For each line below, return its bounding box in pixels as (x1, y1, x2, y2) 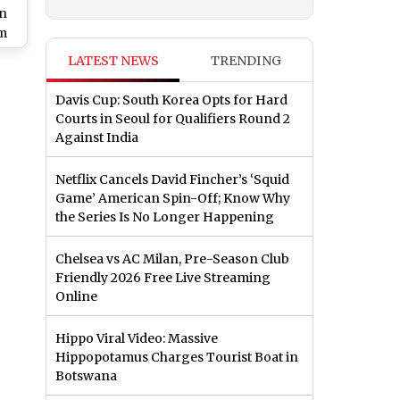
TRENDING (211, 53, 281, 70)
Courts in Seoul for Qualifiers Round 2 (55, 111, 290, 128)
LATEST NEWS (67, 53, 159, 70)
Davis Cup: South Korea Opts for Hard (55, 92, 287, 109)
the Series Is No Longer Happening (55, 209, 274, 226)
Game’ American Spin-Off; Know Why (55, 190, 290, 207)
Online (55, 288, 97, 305)
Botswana (55, 368, 117, 385)
